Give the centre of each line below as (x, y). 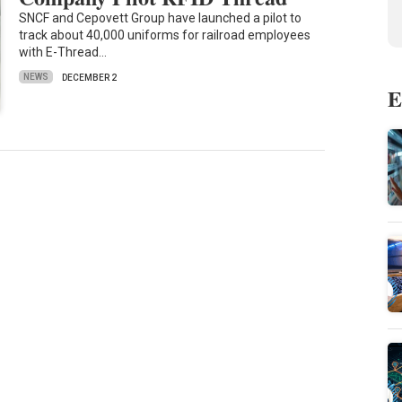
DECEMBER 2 (90, 77)
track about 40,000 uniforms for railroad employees (165, 35)
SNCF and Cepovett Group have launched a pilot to (161, 17)
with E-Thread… (63, 52)
